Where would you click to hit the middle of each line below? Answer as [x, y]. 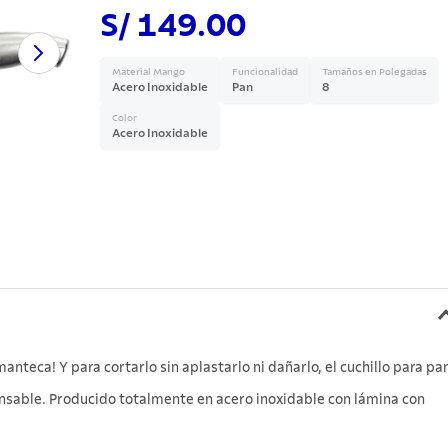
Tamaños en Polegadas [374, 72]
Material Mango [148, 72]
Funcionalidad [264, 72]
